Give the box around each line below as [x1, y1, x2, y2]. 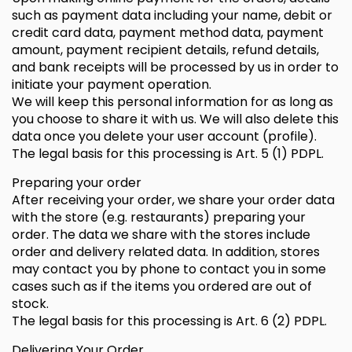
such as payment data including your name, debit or [12, 6, 332, 24]
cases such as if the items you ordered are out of [12, 277, 312, 295]
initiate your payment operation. [12, 75, 211, 93]
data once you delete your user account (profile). [12, 127, 317, 145]
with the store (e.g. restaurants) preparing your [12, 208, 306, 226]
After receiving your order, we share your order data [12, 191, 335, 209]
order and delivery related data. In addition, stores [12, 243, 320, 261]
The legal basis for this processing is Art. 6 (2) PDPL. [12, 312, 327, 330]
